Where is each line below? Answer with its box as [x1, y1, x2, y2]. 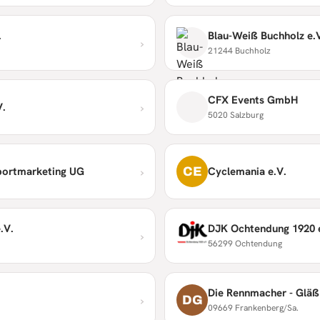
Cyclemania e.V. [208, 164, 286, 179]
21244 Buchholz [208, 44, 271, 56]
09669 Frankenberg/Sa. [208, 301, 299, 314]
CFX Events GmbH [208, 92, 298, 107]
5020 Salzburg [208, 109, 264, 121]
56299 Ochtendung [208, 237, 282, 249]
